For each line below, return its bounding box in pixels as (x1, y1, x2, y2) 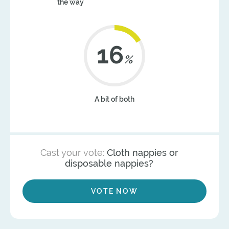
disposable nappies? (65, 158, 154, 169)
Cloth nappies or (106, 147, 178, 158)
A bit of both (94, 95, 134, 104)
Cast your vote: (40, 147, 107, 158)
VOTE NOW (90, 187, 139, 196)
